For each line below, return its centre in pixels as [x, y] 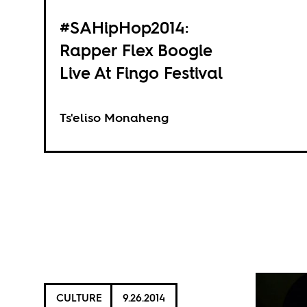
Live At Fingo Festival [141, 73]
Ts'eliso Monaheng [114, 118]
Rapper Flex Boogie [136, 50]
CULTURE [79, 297]
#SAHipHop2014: [124, 28]
